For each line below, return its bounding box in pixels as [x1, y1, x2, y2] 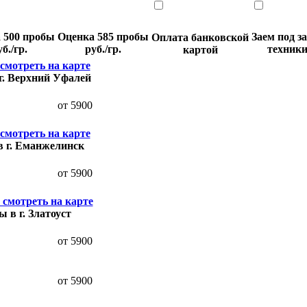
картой [182, 43, 218, 56]
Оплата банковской [151, 31, 249, 43]
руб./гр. [85, 42, 121, 55]
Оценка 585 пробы [58, 30, 149, 42]
